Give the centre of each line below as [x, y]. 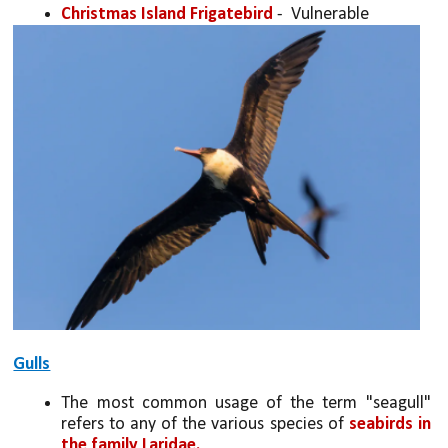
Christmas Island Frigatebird [167, 14]
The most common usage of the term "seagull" [246, 403]
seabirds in [389, 424]
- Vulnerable [321, 14]
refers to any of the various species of [205, 424]
